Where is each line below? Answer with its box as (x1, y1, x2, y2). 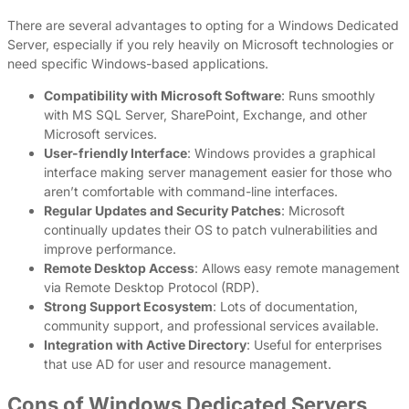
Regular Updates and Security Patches (44, 202, 281, 218)
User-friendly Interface (44, 144, 187, 161)
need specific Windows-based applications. (7, 55, 268, 71)
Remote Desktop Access (44, 259, 194, 276)
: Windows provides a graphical (187, 144, 375, 161)
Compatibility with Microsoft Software (44, 87, 281, 103)
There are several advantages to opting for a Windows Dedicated (7, 16, 399, 33)
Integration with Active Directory (44, 336, 246, 352)
